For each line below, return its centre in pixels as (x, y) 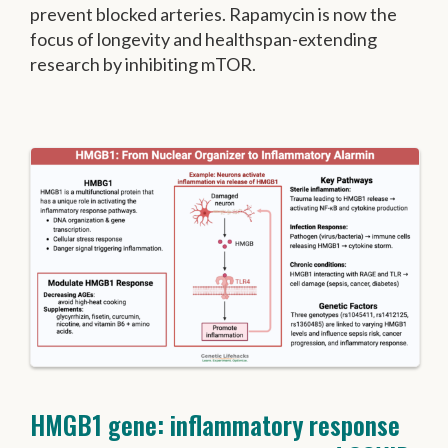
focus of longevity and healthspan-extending (203, 38)
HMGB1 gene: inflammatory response (215, 425)
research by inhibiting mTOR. (143, 63)
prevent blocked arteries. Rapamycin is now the (213, 13)
